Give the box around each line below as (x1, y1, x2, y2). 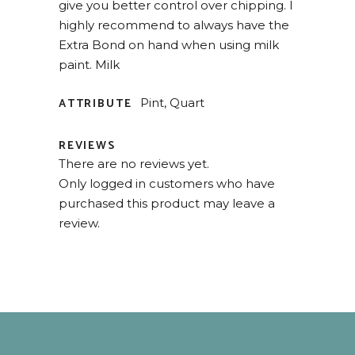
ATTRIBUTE (59, 95, 132, 113)
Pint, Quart (140, 95, 204, 110)
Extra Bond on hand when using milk (59, 37, 279, 52)
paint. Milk (59, 57, 120, 72)
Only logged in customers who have (59, 176, 275, 191)
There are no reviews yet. (59, 156, 209, 171)
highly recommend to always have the (59, 17, 289, 32)
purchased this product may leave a (59, 196, 275, 211)
